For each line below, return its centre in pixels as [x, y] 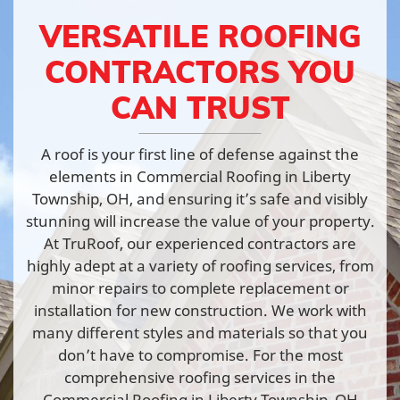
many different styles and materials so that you [200, 332]
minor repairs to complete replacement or [200, 287]
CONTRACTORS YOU [200, 71]
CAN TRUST [200, 107]
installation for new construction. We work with [200, 310]
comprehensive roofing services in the [200, 377]
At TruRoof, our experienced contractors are [200, 243]
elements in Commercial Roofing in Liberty [200, 176]
